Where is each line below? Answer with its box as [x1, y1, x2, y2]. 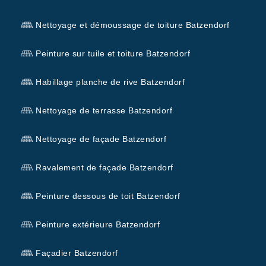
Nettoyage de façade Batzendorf [36, 134, 166, 144]
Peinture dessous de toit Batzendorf [36, 191, 180, 201]
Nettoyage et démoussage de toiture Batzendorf [36, 20, 230, 30]
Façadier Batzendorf [36, 248, 118, 258]
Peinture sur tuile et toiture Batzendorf [36, 48, 190, 58]
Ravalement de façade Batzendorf [36, 162, 173, 172]
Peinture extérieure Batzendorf [36, 219, 160, 229]
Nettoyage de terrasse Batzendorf [36, 105, 172, 115]
